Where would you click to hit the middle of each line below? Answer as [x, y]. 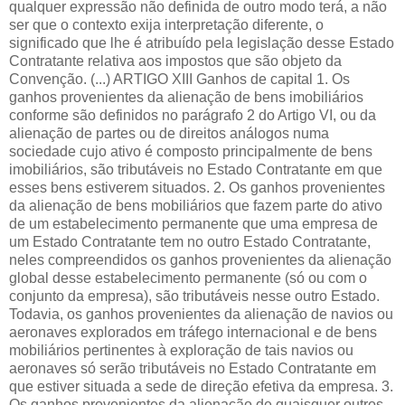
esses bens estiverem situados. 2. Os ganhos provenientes [197, 187]
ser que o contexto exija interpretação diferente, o [166, 24]
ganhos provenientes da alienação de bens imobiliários [186, 97]
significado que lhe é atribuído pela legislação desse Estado [202, 42]
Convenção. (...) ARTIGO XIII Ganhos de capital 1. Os [179, 79]
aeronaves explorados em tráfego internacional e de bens [193, 332]
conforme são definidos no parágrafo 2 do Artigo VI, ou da [193, 115]
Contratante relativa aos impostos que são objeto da [175, 61]
